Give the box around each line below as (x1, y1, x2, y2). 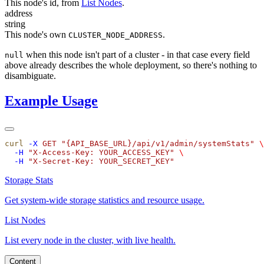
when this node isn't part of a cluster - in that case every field (24, 49, 250, 60)
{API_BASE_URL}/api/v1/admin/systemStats (66, 138, 250, 148)
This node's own (5, 29, 68, 40)
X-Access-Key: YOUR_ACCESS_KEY (33, 147, 170, 157)
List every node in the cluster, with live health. (5, 235, 176, 245)
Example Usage (5, 93, 98, 108)
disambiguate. (5, 71, 56, 81)
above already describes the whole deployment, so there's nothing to (5, 60, 257, 71)
